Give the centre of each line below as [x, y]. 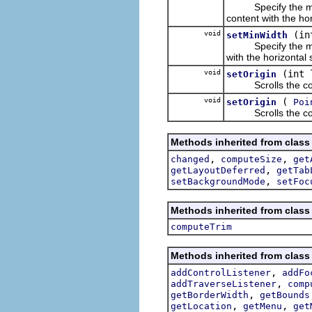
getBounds [285, 295]
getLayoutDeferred [218, 170]
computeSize [251, 159]
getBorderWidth [210, 295]
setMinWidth [257, 35]
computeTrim [201, 226]
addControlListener [221, 272]
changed [190, 159]
